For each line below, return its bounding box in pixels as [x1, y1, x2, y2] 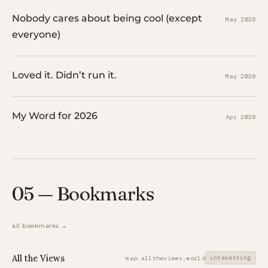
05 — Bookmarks [12, 182, 154, 205]
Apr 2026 [225, 113, 256, 121]
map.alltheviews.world [126, 254, 205, 262]
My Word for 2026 [12, 110, 98, 121]
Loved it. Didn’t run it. [12, 69, 117, 81]
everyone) [12, 29, 60, 40]
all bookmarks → [12, 222, 68, 230]
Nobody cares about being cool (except [12, 13, 202, 24]
